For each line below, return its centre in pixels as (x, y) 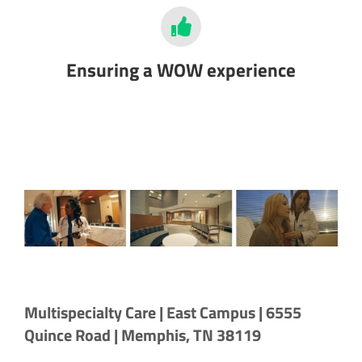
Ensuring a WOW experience (181, 70)
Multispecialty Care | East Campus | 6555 (163, 313)
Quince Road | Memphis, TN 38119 (143, 335)
